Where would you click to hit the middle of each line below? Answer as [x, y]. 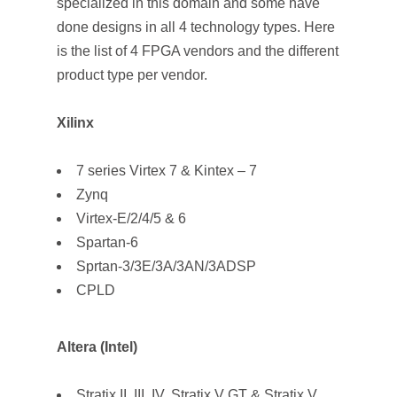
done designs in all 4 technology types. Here [196, 27]
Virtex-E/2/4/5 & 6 [131, 218]
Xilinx [75, 123]
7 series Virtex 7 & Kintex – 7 [167, 171]
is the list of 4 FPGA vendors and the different [198, 51]
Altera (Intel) [97, 347]
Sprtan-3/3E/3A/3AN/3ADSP [166, 266]
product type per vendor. [132, 75]
